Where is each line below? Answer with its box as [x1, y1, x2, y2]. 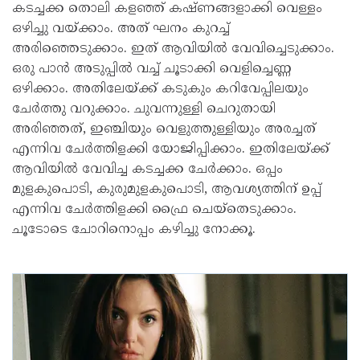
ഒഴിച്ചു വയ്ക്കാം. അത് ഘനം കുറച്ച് [12, 21, 230, 37]
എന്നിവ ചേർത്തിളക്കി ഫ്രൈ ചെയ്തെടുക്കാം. [12, 202, 297, 218]
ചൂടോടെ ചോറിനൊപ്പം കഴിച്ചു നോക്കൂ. [12, 222, 256, 238]
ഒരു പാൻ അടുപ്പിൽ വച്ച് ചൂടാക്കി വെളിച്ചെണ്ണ [12, 61, 292, 77]
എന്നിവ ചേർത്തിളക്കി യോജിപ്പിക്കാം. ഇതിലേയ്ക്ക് [12, 141, 329, 157]
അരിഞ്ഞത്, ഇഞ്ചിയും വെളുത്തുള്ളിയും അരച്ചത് [12, 121, 316, 137]
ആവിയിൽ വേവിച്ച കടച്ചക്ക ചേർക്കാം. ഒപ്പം [12, 162, 283, 178]
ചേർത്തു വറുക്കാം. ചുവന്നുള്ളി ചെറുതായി [12, 101, 276, 117]
